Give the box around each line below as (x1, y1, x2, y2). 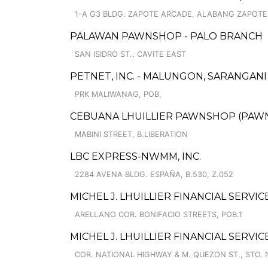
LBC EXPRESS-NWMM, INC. (70, 151, 201, 162)
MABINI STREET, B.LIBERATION (75, 130, 188, 139)
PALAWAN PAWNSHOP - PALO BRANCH (70, 31, 263, 42)
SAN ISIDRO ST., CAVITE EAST (75, 50, 186, 59)
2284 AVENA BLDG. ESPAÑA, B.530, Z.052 (75, 170, 233, 179)
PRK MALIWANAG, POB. (75, 90, 162, 99)
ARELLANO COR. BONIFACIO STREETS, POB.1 (75, 210, 242, 219)
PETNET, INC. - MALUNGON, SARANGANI (70, 71, 267, 82)
